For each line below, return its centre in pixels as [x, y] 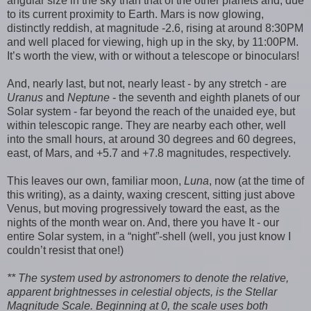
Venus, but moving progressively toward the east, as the [143, 208]
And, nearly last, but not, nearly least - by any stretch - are [147, 83]
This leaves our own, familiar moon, [95, 180]
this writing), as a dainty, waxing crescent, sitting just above [151, 194]
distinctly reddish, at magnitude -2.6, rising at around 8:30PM [155, 28]
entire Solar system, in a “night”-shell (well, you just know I [149, 236]
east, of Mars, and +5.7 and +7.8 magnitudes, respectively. [149, 153]
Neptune [90, 97]
